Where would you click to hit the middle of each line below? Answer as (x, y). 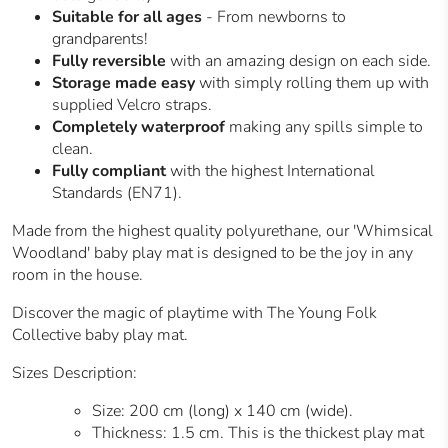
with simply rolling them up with (314, 83)
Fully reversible (109, 61)
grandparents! (100, 39)
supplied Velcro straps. (132, 105)
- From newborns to (276, 17)
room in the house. (77, 275)
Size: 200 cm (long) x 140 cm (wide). (222, 411)
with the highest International (272, 171)
